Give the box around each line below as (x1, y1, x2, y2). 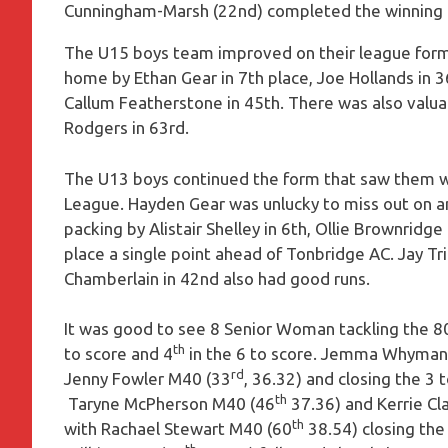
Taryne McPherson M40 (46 (64, 394, 275, 414)
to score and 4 (64, 344, 173, 364)
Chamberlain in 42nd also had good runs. (64, 268, 370, 288)
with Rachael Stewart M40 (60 (64, 419, 292, 439)
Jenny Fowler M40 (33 (64, 369, 231, 389)
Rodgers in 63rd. (64, 118, 189, 138)
